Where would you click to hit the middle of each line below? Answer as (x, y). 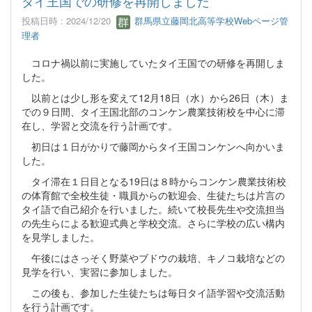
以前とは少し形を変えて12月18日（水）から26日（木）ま (155, 97)
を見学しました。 (61, 236)
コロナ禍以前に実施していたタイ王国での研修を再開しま (153, 62)
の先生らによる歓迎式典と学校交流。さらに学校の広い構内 (153, 223)
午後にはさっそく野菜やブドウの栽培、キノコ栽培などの (153, 257)
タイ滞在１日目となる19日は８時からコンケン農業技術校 (154, 181)
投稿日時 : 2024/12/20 (69, 21)
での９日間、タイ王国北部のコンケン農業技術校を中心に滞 (153, 111)
